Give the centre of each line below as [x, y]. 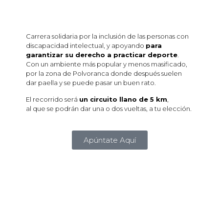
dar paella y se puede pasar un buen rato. [92, 83]
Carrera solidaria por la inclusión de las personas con [107, 36]
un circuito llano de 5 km [123, 99]
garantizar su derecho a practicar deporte [102, 55]
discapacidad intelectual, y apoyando [86, 46]
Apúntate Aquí [109, 140]
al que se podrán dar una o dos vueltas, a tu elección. [109, 109]
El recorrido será [53, 99]
